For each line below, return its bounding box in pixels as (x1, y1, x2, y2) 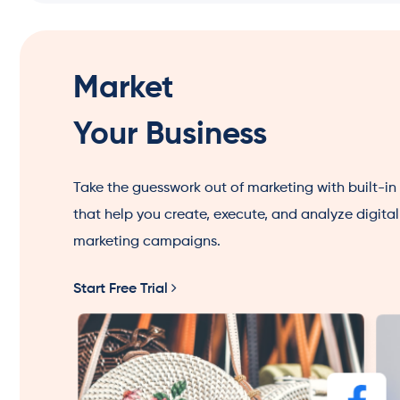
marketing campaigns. (73, 234, 221, 249)
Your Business (73, 119, 267, 151)
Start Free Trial (73, 281, 171, 296)
